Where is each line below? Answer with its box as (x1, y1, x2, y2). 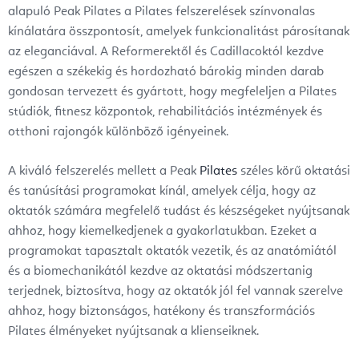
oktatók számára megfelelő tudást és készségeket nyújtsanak (8, 205, 349, 219)
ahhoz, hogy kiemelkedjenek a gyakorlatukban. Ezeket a (8, 225, 317, 239)
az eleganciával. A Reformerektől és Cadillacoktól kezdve (8, 46, 324, 59)
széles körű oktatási (237, 165, 350, 179)
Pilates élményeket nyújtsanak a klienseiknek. (8, 325, 259, 339)
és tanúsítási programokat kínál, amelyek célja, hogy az (8, 185, 316, 199)
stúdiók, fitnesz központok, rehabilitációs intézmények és (8, 106, 322, 119)
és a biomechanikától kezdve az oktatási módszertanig (8, 265, 313, 279)
